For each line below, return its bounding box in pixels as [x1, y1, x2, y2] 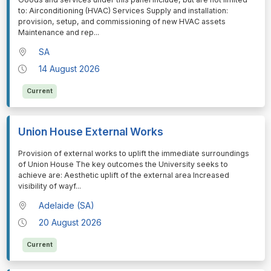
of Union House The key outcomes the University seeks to [18, 159, 228, 169]
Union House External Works [18, 125, 163, 138]
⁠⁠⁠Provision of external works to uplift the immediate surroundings [18, 148, 249, 158]
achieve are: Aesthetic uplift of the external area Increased [18, 170, 229, 180]
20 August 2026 [39, 217, 102, 228]
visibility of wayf [18, 181, 76, 191]
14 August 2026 [39, 63, 100, 74]
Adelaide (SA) [39, 200, 95, 211]
